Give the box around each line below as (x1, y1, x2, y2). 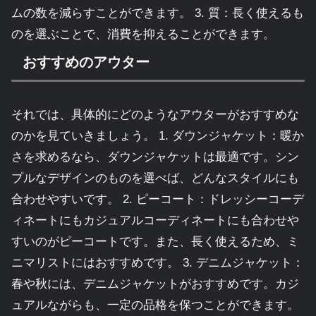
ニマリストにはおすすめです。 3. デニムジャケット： (11, 256, 304, 270)
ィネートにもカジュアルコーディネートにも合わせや (11, 214, 299, 228)
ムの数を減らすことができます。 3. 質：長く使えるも (11, 6, 304, 20)
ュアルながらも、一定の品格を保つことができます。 (11, 298, 299, 312)
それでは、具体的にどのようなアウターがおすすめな (11, 108, 299, 122)
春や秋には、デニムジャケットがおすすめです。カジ (11, 277, 299, 291)
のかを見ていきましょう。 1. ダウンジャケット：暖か (11, 129, 304, 143)
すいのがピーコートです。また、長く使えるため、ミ (11, 235, 299, 249)
